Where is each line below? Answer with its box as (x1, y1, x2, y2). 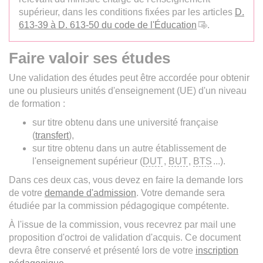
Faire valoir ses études (9, 49, 170, 67)
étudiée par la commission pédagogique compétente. (9, 200, 229, 211)
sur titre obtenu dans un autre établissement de (32, 143, 227, 153)
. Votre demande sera (136, 187, 225, 198)
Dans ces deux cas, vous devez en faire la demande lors (9, 174, 243, 185)
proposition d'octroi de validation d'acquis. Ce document (9, 232, 241, 242)
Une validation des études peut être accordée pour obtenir (9, 72, 249, 83)
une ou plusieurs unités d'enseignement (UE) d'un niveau (9, 85, 247, 96)
